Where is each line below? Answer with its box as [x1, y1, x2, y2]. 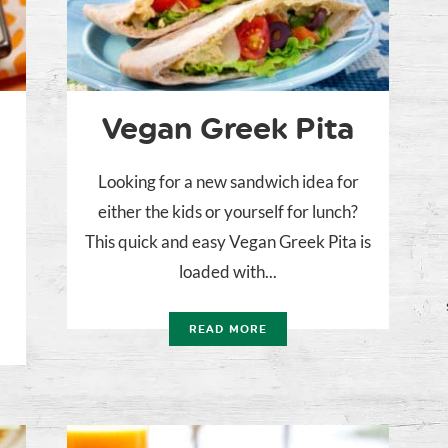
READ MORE [189, 323, 267, 337]
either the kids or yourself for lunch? [98, 201, 358, 223]
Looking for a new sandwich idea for [97, 171, 359, 193]
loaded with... [179, 261, 277, 283]
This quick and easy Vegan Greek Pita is [85, 231, 371, 253]
